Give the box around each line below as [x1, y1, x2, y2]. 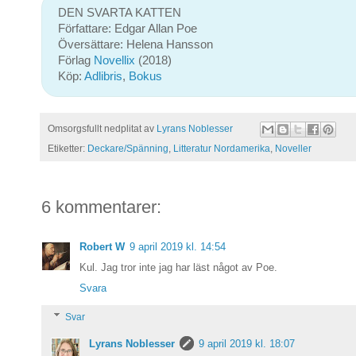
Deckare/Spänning [87, 142, 168, 154]
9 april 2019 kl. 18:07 [199, 338, 295, 350]
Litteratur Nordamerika [173, 142, 270, 154]
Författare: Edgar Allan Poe [58, 22, 197, 36]
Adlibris [84, 70, 122, 83]
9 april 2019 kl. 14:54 [130, 240, 226, 253]
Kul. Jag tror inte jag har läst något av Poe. [79, 261, 277, 273]
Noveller [275, 142, 311, 154]
